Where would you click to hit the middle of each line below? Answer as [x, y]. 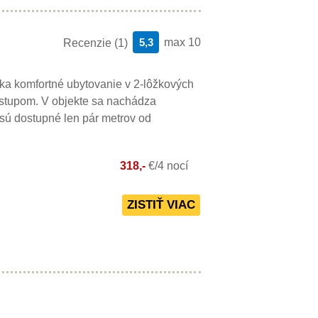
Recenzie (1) [95, 43]
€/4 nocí [168, 166]
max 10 [182, 42]
